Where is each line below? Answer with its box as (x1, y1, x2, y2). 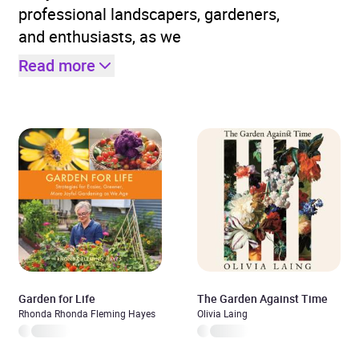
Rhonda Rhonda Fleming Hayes (18, 307, 155, 320)
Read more (18, 54, 95, 76)
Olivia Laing (197, 307, 248, 320)
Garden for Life (18, 291, 95, 306)
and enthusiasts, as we (18, 26, 181, 47)
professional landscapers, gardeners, (18, 3, 280, 25)
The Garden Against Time (197, 291, 328, 306)
